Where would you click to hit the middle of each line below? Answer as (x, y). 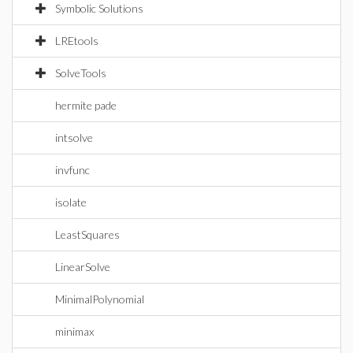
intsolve (74, 137)
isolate (71, 202)
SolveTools (81, 73)
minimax (74, 331)
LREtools (77, 41)
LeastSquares (87, 234)
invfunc (72, 170)
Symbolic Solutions (99, 8)
